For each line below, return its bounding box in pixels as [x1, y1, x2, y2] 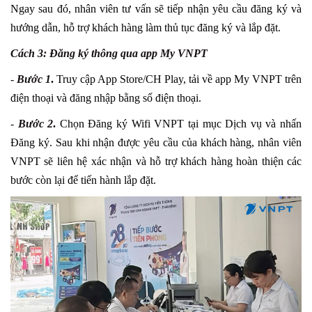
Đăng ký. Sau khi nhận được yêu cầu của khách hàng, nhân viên [10, 136, 302, 148]
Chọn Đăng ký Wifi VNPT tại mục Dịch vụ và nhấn [59, 117, 302, 130]
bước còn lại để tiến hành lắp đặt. [10, 173, 156, 186]
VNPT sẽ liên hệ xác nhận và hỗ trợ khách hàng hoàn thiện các [10, 155, 302, 167]
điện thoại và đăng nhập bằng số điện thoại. [10, 91, 201, 104]
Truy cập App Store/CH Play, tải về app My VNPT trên [54, 72, 302, 85]
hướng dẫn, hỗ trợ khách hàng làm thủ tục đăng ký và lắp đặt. [10, 21, 281, 33]
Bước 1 [17, 72, 51, 85]
